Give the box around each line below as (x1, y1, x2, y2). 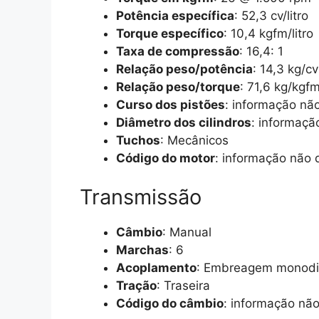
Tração (116, 278, 157, 293)
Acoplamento (116, 261, 197, 276)
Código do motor (116, 150, 215, 165)
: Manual (162, 225, 211, 240)
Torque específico (116, 26, 224, 41)
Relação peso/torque (116, 79, 240, 94)
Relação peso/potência (116, 61, 253, 76)
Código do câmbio (116, 296, 224, 311)
